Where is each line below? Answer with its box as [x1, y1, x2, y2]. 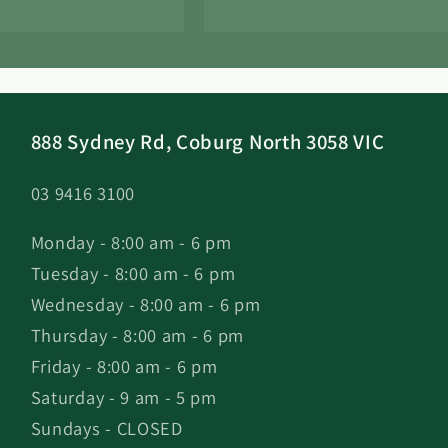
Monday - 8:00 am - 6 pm [30, 230, 232, 255]
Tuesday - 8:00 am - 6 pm [30, 261, 236, 286]
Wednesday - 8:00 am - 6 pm [30, 292, 261, 317]
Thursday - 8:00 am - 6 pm [30, 323, 244, 348]
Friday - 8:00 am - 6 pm [30, 354, 218, 379]
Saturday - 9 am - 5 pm [30, 385, 217, 410]
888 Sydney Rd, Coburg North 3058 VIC [30, 127, 385, 155]
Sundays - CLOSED [30, 416, 183, 441]
